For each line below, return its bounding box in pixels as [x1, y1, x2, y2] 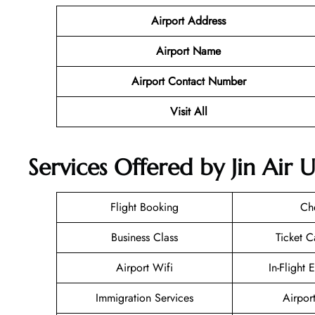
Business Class [111, 229, 178, 246]
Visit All [169, 103, 207, 120]
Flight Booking [110, 199, 179, 216]
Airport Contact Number [131, 72, 246, 89]
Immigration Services [96, 290, 193, 307]
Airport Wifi [116, 259, 173, 276]
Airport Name [156, 42, 221, 59]
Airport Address [151, 12, 226, 29]
